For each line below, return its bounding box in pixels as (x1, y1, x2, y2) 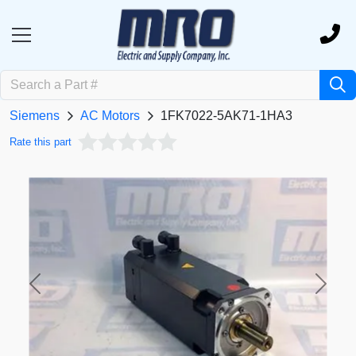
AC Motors (80, 109, 140, 123)
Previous (33, 284, 84, 299)
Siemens (10, 109, 60, 123)
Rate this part (10, 136, 72, 149)
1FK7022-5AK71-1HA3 (161, 109, 292, 123)
